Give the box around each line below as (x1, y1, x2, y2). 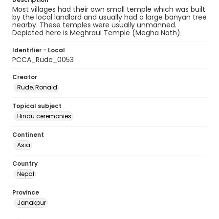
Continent (12, 131, 44, 139)
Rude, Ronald (17, 83, 57, 91)
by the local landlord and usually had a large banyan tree (12, 12, 207, 22)
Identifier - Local (12, 46, 65, 54)
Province (12, 188, 39, 197)
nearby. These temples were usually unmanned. (12, 20, 176, 30)
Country (12, 159, 38, 168)
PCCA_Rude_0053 (12, 55, 74, 65)
